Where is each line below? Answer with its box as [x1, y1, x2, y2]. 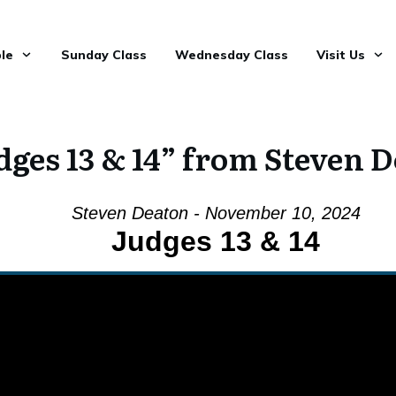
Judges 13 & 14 [111, 225, 320, 257]
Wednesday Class [174, 47, 288, 63]
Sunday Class [60, 47, 147, 63]
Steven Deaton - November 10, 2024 [71, 203, 361, 223]
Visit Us [316, 47, 365, 63]
